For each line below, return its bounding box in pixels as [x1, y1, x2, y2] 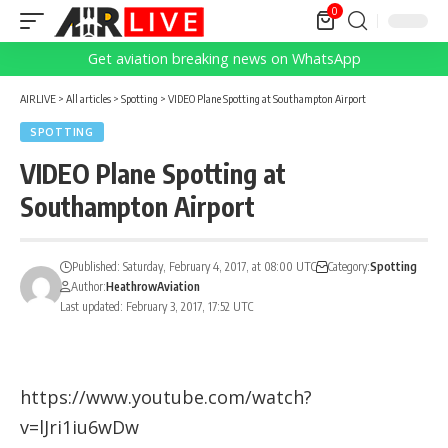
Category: [328, 259, 371, 274]
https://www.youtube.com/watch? [20, 385, 312, 409]
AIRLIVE [20, 92, 56, 105]
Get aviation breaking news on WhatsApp [87, 49, 361, 68]
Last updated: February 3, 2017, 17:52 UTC [60, 299, 254, 314]
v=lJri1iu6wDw [20, 415, 139, 439]
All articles [66, 92, 111, 105]
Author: [71, 279, 107, 294]
